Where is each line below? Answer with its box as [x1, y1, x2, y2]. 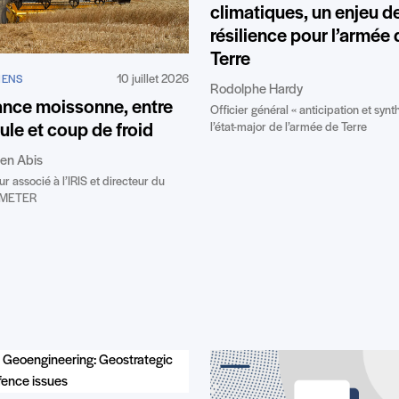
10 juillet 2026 [117, 72, 189, 86]
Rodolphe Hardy [210, 83, 303, 98]
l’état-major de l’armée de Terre [210, 121, 367, 135]
